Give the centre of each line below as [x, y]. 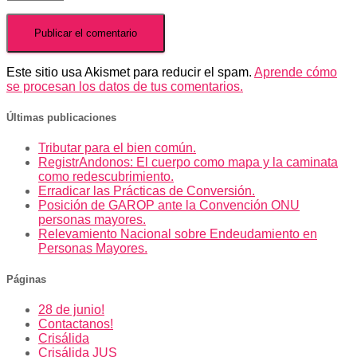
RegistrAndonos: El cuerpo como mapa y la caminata [188, 163]
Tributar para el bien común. [117, 148]
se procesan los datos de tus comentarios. [125, 86]
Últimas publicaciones [61, 117]
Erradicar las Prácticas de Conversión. [147, 191]
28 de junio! [71, 310]
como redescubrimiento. [106, 177]
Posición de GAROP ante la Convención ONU [169, 206]
